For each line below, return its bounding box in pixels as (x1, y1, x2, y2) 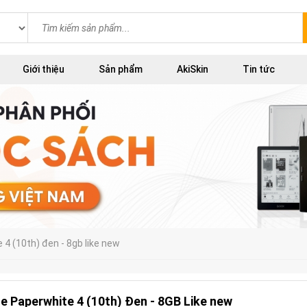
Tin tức (243, 64, 275, 75)
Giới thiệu (23, 64, 64, 75)
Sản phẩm (99, 64, 143, 75)
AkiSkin (177, 64, 208, 75)
